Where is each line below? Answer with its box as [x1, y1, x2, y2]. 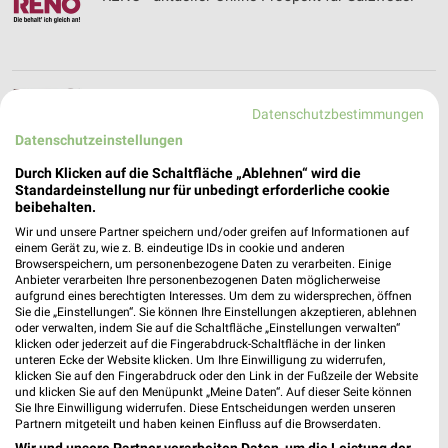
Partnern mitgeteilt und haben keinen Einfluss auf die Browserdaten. [15, 416, 381, 431]
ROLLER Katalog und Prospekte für [102, 290, 332, 308]
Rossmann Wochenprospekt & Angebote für [102, 391, 393, 409]
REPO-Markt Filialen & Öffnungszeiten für [102, 88, 373, 106]
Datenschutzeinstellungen [15, 131, 183, 148]
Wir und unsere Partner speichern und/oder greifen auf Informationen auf [15, 224, 409, 239]
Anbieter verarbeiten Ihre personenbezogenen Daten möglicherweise [15, 272, 380, 287]
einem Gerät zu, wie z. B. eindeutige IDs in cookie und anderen [15, 240, 345, 255]
